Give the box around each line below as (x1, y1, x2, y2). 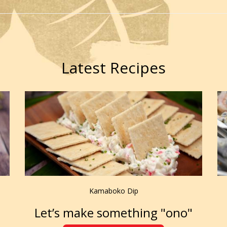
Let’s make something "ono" (34, 204, 193, 221)
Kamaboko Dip (89, 185, 138, 196)
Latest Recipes (61, 57, 166, 78)
